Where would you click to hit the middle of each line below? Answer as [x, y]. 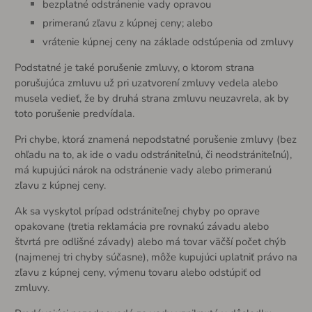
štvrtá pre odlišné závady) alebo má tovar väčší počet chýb [150, 241]
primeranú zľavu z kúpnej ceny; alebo [127, 23]
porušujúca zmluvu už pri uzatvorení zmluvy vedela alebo [146, 83]
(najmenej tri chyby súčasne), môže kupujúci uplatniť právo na [156, 257]
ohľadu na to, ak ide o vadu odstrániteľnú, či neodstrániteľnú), [153, 154]
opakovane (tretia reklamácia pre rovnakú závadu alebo [141, 226]
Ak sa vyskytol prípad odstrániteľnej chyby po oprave [137, 211]
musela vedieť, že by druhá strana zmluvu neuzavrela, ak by [151, 99]
